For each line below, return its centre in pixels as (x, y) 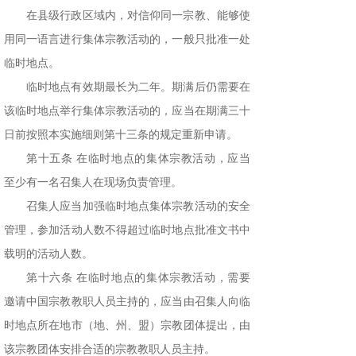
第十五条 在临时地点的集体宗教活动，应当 (138, 159)
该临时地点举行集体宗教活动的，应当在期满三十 (127, 111)
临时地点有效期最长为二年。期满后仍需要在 (138, 87)
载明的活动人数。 (48, 254)
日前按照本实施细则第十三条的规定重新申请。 (121, 135)
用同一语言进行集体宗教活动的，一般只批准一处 (127, 40)
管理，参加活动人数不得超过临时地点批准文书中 (127, 230)
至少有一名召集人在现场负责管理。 (93, 183)
